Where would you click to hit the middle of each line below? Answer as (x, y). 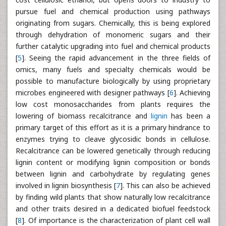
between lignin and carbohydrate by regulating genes (113, 174)
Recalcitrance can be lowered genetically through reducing (113, 151)
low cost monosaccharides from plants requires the (113, 104)
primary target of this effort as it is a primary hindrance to (113, 127)
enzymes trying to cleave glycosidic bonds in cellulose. (113, 139)
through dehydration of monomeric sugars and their (113, 35)
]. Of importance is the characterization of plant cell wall (116, 220)
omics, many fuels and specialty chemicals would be (113, 69)
